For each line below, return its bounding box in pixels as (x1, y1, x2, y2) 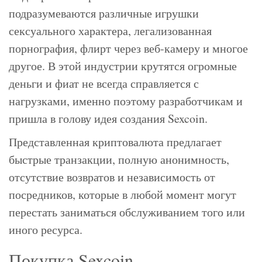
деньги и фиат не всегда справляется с (9, 75, 199, 92)
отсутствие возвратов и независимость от (9, 169, 215, 185)
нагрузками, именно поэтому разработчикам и (9, 93, 243, 109)
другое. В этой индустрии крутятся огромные (9, 58, 237, 74)
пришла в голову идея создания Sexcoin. (9, 111, 208, 127)
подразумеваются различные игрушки (9, 5, 199, 22)
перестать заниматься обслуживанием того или (9, 204, 245, 220)
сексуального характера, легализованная (9, 23, 212, 39)
